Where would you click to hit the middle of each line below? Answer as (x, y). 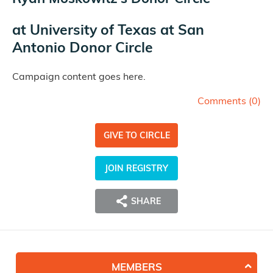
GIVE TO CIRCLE (136, 136)
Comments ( (225, 101)
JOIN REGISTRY (136, 168)
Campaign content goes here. (79, 76)
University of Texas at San (117, 30)
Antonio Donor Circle (83, 48)
